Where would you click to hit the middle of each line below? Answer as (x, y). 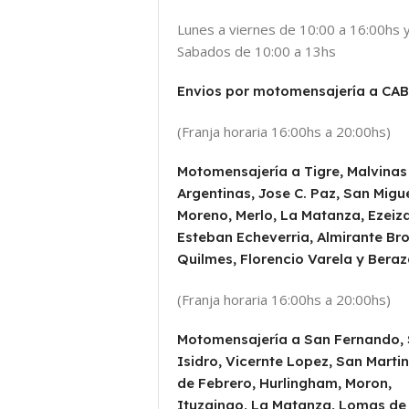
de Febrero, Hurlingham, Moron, (284, 383)
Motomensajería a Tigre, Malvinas (292, 172)
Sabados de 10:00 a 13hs (257, 52)
